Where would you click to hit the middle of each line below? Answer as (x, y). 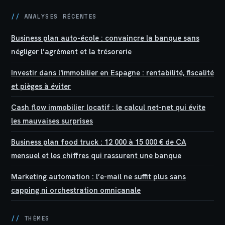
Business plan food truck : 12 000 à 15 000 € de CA (99, 142)
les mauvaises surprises (52, 121)
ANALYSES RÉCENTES (58, 17)
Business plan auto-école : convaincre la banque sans (105, 38)
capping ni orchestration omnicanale (76, 190)
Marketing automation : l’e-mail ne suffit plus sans (98, 177)
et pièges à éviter (41, 86)
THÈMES (35, 218)
